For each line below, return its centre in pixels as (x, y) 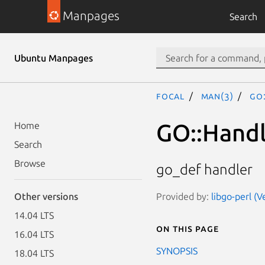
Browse (30, 163)
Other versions (46, 196)
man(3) (217, 96)
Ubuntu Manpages (54, 58)
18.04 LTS (34, 253)
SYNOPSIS (177, 251)
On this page (188, 228)
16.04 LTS (34, 234)
